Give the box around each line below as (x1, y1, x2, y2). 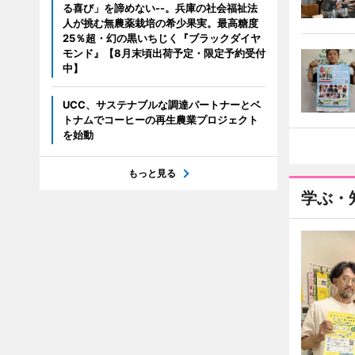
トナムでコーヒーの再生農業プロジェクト (62, 113, 258, 126)
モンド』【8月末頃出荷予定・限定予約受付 (62, 47, 265, 59)
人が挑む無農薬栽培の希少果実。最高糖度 (62, 17, 258, 29)
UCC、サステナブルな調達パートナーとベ (62, 98, 261, 111)
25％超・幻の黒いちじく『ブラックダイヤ (62, 32, 261, 44)
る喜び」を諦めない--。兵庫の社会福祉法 (62, 2, 258, 14)
